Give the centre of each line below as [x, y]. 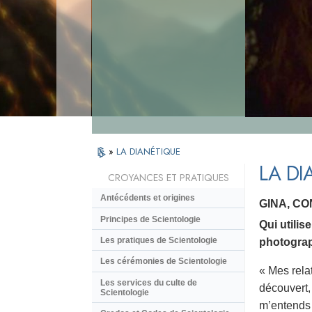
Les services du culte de [149, 282]
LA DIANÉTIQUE [148, 151]
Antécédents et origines [148, 198]
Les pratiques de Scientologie [159, 240]
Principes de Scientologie [150, 219]
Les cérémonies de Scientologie [164, 262]
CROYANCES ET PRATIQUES [168, 178]
